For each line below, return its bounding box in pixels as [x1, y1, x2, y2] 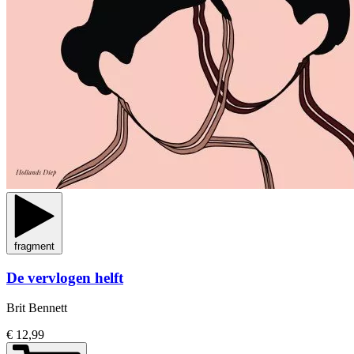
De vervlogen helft [6, 269, 123, 286]
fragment [14, 239, 55, 252]
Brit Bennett [6, 301, 67, 315]
